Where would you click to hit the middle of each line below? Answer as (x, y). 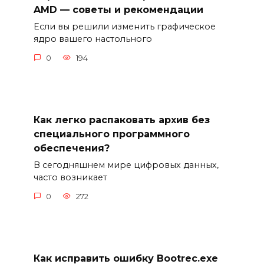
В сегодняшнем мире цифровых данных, (126, 165)
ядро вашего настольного (93, 39)
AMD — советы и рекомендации (118, 9)
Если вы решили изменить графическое (124, 27)
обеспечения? (71, 148)
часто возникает (70, 178)
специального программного (111, 134)
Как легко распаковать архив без (121, 120)
